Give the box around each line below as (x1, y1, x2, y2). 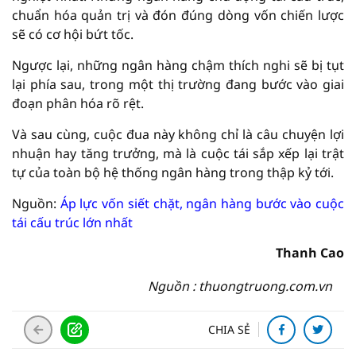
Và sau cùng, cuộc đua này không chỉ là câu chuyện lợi (12, 126, 344, 143)
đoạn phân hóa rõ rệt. (12, 95, 144, 112)
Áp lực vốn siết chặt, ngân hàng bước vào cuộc (60, 195, 345, 212)
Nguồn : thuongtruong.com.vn (148, 277, 332, 295)
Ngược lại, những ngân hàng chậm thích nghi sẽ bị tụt (12, 56, 344, 74)
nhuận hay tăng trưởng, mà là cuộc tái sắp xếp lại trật (12, 145, 344, 162)
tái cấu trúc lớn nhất (12, 214, 133, 231)
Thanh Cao (276, 244, 344, 261)
